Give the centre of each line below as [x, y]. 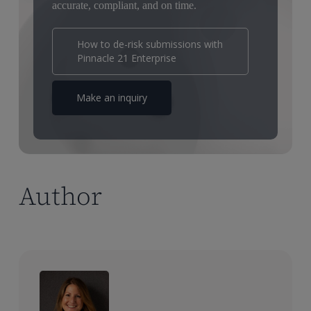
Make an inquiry [111, 98]
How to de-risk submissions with [150, 44]
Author [61, 196]
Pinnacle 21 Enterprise [126, 58]
